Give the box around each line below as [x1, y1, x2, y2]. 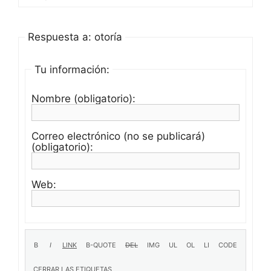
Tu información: [34, 63, 109, 76]
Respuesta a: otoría [28, 31, 122, 44]
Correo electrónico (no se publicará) [31, 130, 205, 143]
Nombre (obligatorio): [31, 93, 135, 105]
